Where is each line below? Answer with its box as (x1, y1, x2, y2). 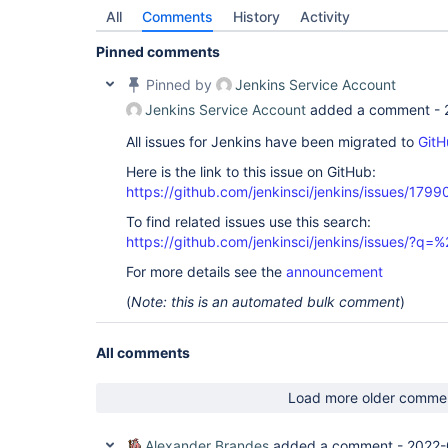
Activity (300, 8, 350, 25)
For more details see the (126, 263, 286, 280)
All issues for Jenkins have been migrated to (126, 133, 418, 150)
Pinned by (142, 76, 216, 93)
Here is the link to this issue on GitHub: (126, 163, 376, 180)
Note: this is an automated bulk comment (131, 293, 400, 310)
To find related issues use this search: (126, 213, 371, 230)
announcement (286, 263, 383, 280)
